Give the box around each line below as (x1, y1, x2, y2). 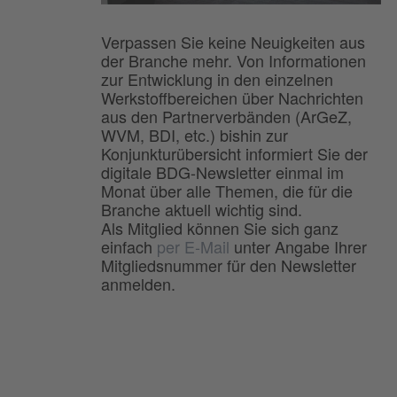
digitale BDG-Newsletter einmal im (101, 160, 344, 184)
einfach (101, 235, 157, 259)
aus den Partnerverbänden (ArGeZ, (101, 105, 352, 128)
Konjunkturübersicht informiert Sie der (101, 142, 368, 166)
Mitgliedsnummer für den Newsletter (101, 253, 356, 277)
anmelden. (101, 272, 175, 296)
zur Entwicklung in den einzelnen (101, 67, 333, 91)
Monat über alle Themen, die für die (101, 179, 353, 203)
